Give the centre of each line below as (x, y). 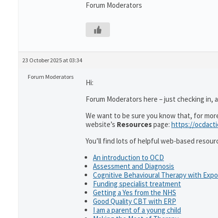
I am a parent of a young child (137, 210)
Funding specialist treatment (137, 184)
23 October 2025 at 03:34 (52, 60)
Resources (134, 124)
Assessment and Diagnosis (134, 166)
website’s (100, 124)
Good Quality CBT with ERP (135, 201)
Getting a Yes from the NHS (135, 192)
